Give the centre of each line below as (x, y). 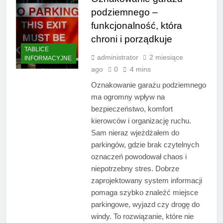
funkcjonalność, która (136, 26)
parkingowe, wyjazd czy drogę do (145, 205)
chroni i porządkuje (131, 39)
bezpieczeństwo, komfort (132, 109)
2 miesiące (166, 57)
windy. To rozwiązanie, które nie (142, 217)
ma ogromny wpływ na (128, 97)
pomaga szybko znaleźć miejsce (144, 193)
